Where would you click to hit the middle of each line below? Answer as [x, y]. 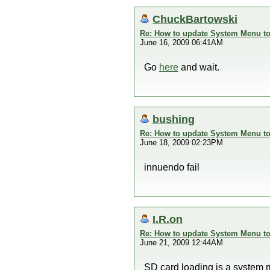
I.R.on [168, 219]
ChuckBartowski [195, 19]
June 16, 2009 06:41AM [181, 42]
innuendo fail [172, 167]
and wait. [199, 67]
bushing [174, 119]
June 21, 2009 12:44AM [181, 243]
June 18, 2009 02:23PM [181, 143]
